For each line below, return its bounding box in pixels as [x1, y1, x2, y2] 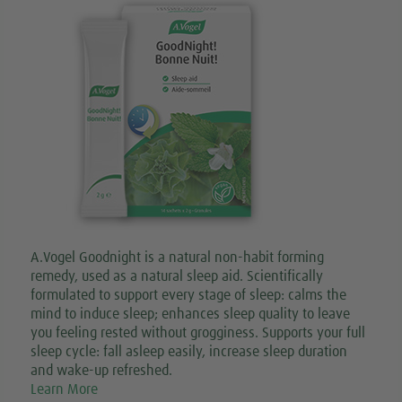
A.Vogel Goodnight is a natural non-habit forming [31, 250, 325, 266]
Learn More [31, 382, 99, 398]
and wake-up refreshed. [31, 363, 173, 379]
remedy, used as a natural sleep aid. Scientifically [31, 269, 324, 284]
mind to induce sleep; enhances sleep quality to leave [31, 307, 351, 322]
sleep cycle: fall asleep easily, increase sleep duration [31, 345, 348, 360]
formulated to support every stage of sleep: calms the [31, 288, 347, 303]
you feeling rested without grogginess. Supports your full [31, 326, 366, 341]
